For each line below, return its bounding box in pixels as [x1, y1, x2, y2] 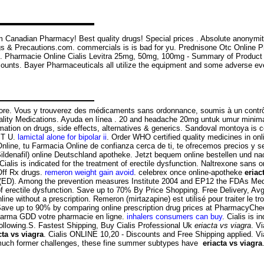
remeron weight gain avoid [45, 168, 134, 177]
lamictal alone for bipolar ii [18, 133, 107, 142]
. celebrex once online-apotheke [134, 168, 245, 177]
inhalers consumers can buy [127, 212, 222, 222]
